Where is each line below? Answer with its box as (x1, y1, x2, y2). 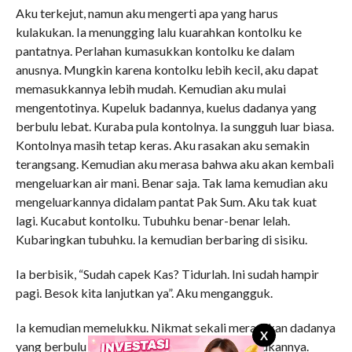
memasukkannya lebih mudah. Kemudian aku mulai (15, 81, 286, 96)
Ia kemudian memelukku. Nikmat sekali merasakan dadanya (15, 320, 335, 335)
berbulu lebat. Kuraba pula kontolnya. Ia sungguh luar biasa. (15, 119, 334, 134)
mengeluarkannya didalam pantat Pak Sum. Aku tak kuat (15, 194, 317, 209)
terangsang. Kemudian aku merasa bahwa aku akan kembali (15, 156, 334, 171)
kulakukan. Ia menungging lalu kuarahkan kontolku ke (15, 24, 302, 39)
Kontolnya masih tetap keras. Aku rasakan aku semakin (15, 137, 310, 152)
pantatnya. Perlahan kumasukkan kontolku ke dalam (15, 43, 295, 58)
